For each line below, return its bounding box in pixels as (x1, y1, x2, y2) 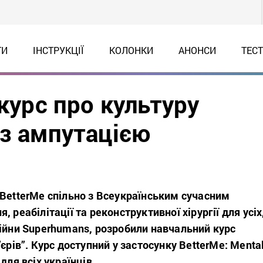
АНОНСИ (178, 44, 216, 56)
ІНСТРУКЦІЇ (32, 44, 84, 56)
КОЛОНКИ (109, 44, 153, 56)
